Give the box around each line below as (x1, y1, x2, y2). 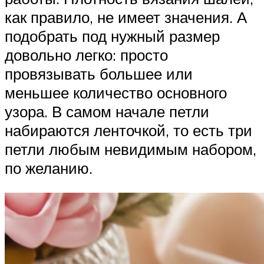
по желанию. (5, 159, 93, 178)
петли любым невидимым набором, (5, 140, 256, 159)
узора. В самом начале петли (5, 102, 209, 121)
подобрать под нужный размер (5, 27, 220, 46)
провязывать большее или (5, 64, 193, 84)
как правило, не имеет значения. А (5, 8, 247, 27)
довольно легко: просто (5, 45, 168, 65)
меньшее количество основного (5, 83, 227, 103)
